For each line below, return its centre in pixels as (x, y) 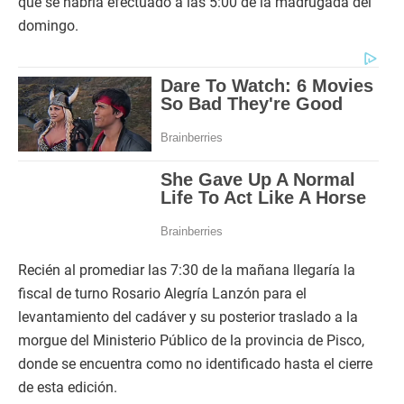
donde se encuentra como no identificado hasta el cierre (195, 364)
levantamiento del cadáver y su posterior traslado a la (188, 317)
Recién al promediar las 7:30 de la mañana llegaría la (187, 271)
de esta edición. (68, 388)
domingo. (48, 26)
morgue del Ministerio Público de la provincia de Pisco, (191, 341)
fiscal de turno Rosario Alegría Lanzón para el (162, 294)
